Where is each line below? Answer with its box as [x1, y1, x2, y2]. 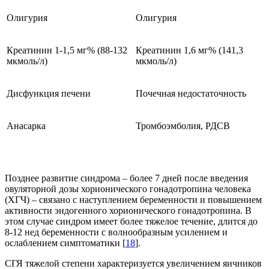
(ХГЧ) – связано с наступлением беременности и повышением [5, 195, 262, 205]
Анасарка [7, 121, 46, 131]
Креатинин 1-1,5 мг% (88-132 [7, 45, 127, 56]
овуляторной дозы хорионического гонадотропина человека [5, 184, 251, 195]
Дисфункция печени [7, 88, 91, 99]
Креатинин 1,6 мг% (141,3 [136, 45, 243, 56]
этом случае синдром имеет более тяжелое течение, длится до [5, 216, 258, 227]
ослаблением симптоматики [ [5, 238, 125, 249]
